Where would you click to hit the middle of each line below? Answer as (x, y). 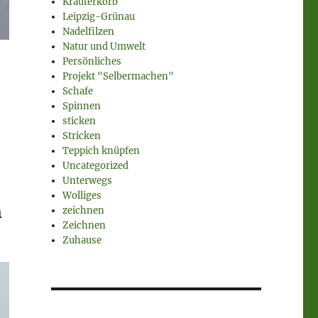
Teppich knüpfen (102, 151)
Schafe (78, 92)
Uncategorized (96, 166)
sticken (79, 121)
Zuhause (82, 241)
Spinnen (82, 106)
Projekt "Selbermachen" (119, 77)
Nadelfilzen (89, 32)
